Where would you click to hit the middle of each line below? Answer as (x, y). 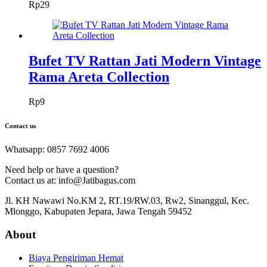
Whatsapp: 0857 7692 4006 (57, 150)
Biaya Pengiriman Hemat (76, 257)
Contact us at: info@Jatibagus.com (70, 181)
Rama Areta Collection (99, 77)
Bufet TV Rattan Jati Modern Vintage (145, 60)
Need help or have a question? (62, 170)
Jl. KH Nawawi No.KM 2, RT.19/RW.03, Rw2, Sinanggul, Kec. (127, 201)
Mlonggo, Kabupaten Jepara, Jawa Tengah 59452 (98, 212)
